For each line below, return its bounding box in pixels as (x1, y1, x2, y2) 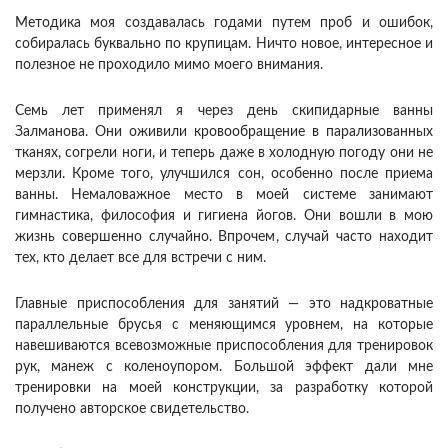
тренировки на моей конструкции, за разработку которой (15, 381, 433, 396)
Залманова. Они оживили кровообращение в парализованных (15, 125, 433, 140)
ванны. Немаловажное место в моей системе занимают (15, 188, 433, 203)
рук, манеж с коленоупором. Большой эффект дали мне (15, 360, 433, 375)
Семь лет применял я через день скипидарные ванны (15, 104, 433, 119)
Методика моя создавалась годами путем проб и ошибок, (15, 16, 433, 31)
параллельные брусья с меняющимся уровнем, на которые (15, 318, 433, 333)
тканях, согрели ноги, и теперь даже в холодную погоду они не (15, 146, 433, 161)
